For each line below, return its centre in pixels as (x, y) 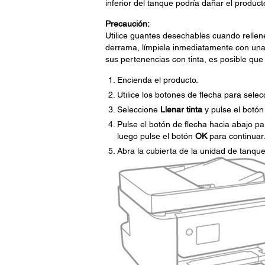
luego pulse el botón (156, 136)
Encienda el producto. (157, 80)
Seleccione (138, 109)
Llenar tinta (181, 109)
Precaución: (127, 24)
